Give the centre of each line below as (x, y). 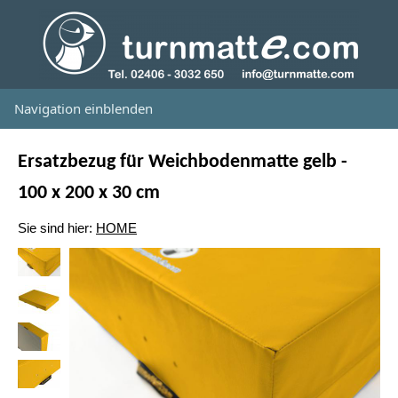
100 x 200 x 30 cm (89, 193)
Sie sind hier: (57, 228)
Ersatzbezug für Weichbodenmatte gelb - (183, 162)
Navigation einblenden (84, 108)
